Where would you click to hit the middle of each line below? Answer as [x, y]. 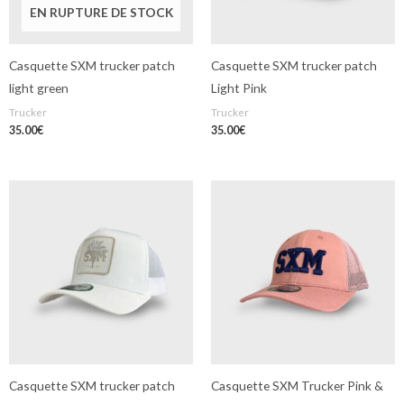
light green [39, 87]
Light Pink [239, 87]
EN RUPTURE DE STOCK [101, 12]
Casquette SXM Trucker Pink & [297, 385]
